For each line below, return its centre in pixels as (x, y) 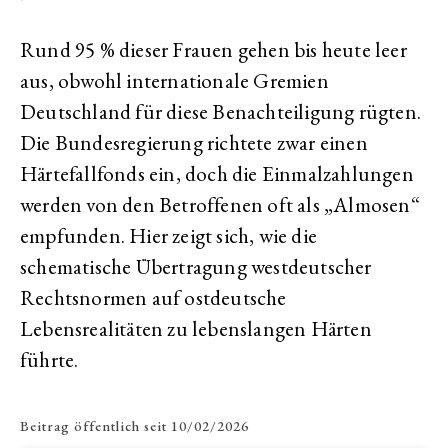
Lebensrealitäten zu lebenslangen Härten (196, 329)
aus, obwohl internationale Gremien (174, 81)
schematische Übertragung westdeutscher (196, 267)
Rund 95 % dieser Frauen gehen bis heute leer (213, 50)
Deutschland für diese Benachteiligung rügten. (221, 112)
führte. (49, 360)
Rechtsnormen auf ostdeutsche (153, 298)
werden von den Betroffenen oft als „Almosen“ (220, 205)
